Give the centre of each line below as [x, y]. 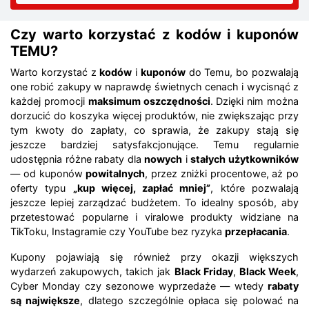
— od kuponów [48, 173]
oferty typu [42, 188]
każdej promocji [49, 101]
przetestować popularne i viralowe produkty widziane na [154, 217]
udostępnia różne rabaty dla [78, 159]
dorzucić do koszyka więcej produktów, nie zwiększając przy [154, 115]
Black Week [268, 271]
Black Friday [203, 271]
